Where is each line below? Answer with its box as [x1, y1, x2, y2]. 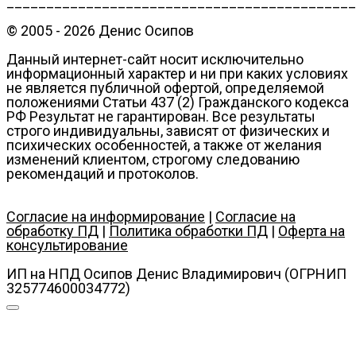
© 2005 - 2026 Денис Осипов [6, 21, 194, 39]
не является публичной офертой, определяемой [6, 79, 324, 96]
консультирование [6, 236, 128, 253]
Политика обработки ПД [109, 222, 268, 239]
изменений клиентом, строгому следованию [6, 150, 300, 168]
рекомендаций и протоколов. [6, 164, 199, 182]
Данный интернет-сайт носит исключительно [6, 50, 304, 68]
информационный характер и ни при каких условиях [6, 64, 348, 82]
